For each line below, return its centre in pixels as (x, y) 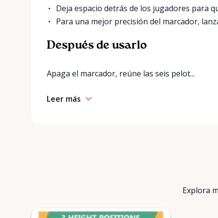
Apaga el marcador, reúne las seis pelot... (121, 73)
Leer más (64, 99)
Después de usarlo (97, 45)
